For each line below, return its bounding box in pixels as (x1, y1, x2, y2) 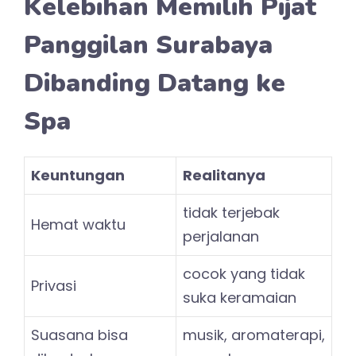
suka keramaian (183, 287, 296, 308)
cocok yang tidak (183, 263, 305, 284)
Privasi (31, 275, 76, 296)
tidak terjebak (183, 202, 280, 222)
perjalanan (183, 226, 259, 246)
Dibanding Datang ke (24, 65, 285, 100)
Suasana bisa (31, 324, 128, 345)
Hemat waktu (31, 214, 126, 234)
